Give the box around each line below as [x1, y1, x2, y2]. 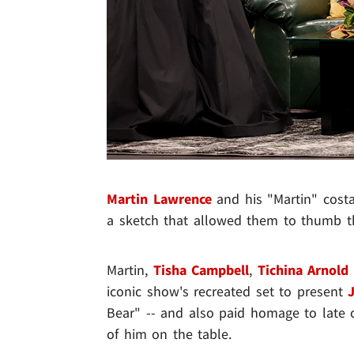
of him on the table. [107, 325, 232, 344]
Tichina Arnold [257, 261, 349, 280]
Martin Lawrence [107, 190, 212, 209]
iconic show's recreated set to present [107, 282, 348, 301]
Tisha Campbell [153, 261, 250, 280]
